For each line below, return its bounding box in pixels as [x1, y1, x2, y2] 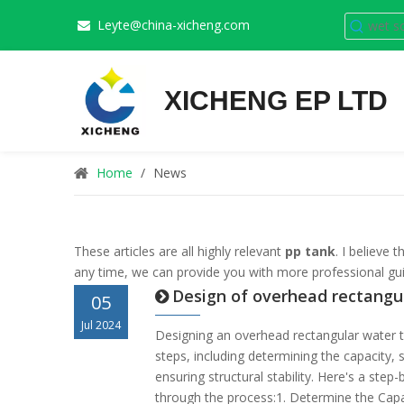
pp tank [285, 243, 335, 260]
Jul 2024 [81, 317, 121, 333]
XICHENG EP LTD [164, 86, 388, 115]
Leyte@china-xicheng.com [97, 16, 250, 33]
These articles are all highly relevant [74, 243, 285, 260]
